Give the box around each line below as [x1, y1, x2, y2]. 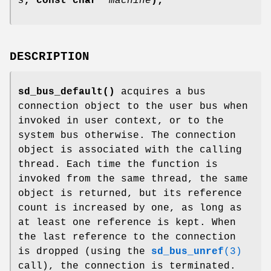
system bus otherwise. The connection [18, 129, 236, 141]
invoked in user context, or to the [18, 115, 224, 126]
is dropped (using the [18, 246, 151, 257]
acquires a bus [115, 86, 206, 97]
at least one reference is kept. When [18, 217, 236, 228]
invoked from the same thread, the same [18, 173, 248, 184]
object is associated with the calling [18, 144, 242, 155]
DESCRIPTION [10, 50, 90, 64]
